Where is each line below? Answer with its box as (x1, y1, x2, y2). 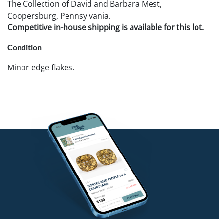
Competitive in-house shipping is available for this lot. (7, 22, 204, 33)
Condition (7, 42, 42, 52)
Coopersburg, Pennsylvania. (7, 10, 110, 21)
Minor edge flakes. (7, 62, 74, 73)
